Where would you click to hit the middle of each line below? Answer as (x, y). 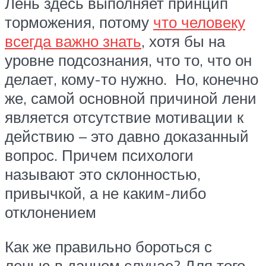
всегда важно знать (73, 41)
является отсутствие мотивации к (124, 117)
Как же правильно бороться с (108, 246)
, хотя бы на (183, 41)
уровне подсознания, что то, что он (128, 60)
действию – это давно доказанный (127, 136)
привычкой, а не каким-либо (105, 193)
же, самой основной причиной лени (131, 98)
